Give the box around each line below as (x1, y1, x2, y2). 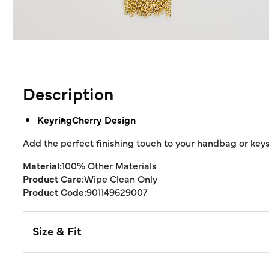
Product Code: (23, 185, 86, 198)
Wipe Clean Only (84, 172, 157, 185)
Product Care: (23, 172, 84, 185)
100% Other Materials (62, 159, 157, 172)
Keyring (37, 113, 72, 126)
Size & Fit (32, 223, 82, 238)
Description (23, 82, 113, 104)
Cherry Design (72, 113, 136, 126)
